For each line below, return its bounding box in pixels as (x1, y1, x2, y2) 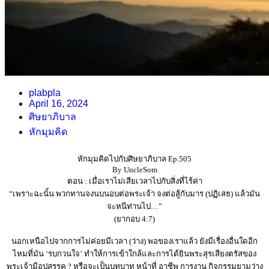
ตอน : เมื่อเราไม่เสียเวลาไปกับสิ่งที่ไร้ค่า (67, 176, 202, 186)
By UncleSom (112, 165, 157, 174)
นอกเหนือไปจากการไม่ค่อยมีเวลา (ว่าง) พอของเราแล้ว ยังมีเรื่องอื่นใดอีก (11, 236, 258, 246)
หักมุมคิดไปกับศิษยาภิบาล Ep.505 (77, 154, 192, 163)
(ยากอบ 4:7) (114, 214, 155, 223)
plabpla (29, 87, 61, 98)
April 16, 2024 (29, 98, 88, 109)
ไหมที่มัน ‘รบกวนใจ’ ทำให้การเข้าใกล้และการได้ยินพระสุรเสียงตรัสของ (13, 249, 256, 258)
